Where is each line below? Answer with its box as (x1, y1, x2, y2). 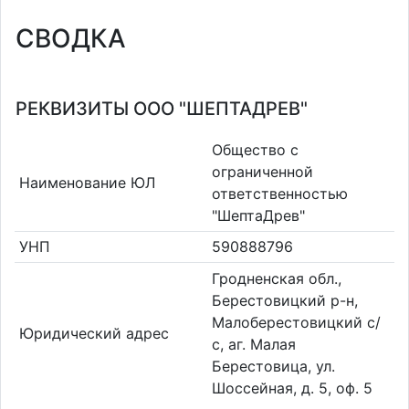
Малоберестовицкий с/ (212, 312, 381, 331)
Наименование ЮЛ (18, 173, 155, 192)
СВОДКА (16, 23, 126, 54)
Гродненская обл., (212, 268, 341, 288)
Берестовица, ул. (212, 356, 335, 375)
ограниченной (212, 162, 313, 181)
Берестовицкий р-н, (212, 290, 358, 309)
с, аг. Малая (212, 334, 296, 353)
